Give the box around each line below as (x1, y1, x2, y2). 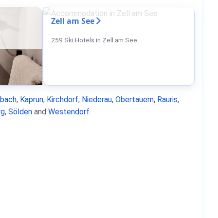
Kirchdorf (47, 95, 78, 104)
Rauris (157, 95, 178, 104)
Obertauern (115, 95, 154, 104)
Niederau (82, 95, 112, 104)
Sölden (8, 107, 32, 116)
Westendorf (48, 107, 90, 116)
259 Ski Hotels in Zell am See (51, 36, 137, 44)
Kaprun (20, 95, 43, 104)
